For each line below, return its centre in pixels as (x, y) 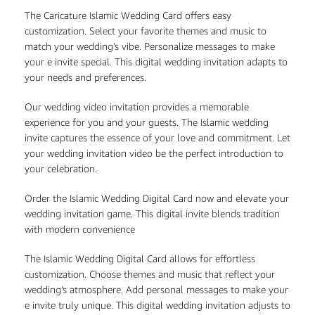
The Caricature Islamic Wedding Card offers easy (128, 15)
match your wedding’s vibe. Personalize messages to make (150, 46)
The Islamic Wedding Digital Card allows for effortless (140, 258)
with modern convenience (80, 229)
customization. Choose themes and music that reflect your (150, 274)
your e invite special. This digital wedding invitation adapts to (156, 61)
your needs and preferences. (85, 77)
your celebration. (61, 168)
